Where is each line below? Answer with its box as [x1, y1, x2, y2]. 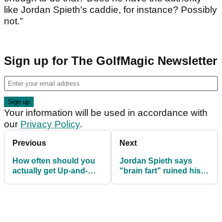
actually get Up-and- [12, 166, 88, 175]
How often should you [12, 157, 95, 166]
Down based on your [12, 176, 91, 185]
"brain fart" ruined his [119, 166, 201, 175]
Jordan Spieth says [119, 157, 192, 166]
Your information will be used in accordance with [4, 108, 208, 118]
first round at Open [119, 176, 190, 185]
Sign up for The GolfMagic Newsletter [4, 54, 217, 68]
